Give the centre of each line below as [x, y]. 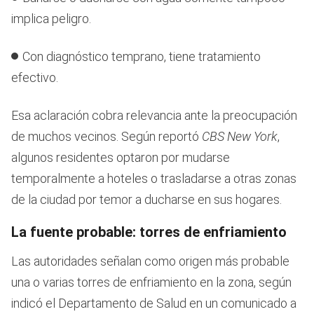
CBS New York [240, 137]
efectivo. [35, 78]
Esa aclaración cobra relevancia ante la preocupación [154, 116]
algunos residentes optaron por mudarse [121, 158]
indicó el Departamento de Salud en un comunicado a [154, 303]
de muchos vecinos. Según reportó [107, 137]
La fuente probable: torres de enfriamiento [149, 232]
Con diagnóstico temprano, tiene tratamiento [142, 57]
